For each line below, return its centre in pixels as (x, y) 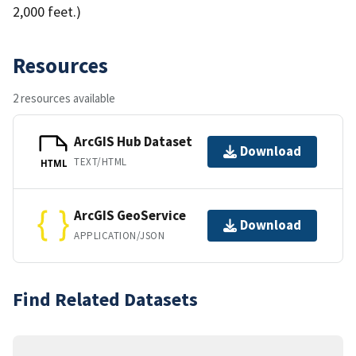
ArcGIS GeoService (130, 216)
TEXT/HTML (101, 162)
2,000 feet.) (47, 11)
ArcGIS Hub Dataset (133, 142)
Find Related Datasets (105, 299)
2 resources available (64, 98)
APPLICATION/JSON (120, 236)
